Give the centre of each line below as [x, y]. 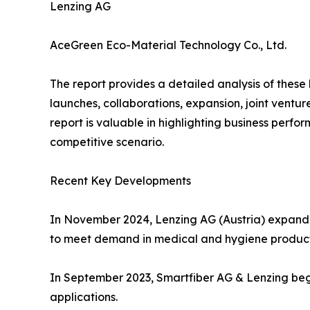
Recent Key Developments [120, 181]
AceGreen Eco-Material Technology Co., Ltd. [168, 45]
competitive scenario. [107, 142]
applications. [84, 297]
